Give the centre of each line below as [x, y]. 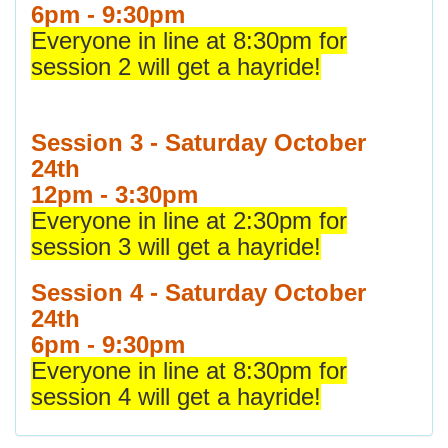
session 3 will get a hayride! [176, 247]
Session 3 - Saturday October [198, 143]
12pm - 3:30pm [114, 195]
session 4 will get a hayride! [176, 397]
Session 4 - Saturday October [198, 293]
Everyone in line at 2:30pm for [189, 221]
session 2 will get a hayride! [176, 67]
